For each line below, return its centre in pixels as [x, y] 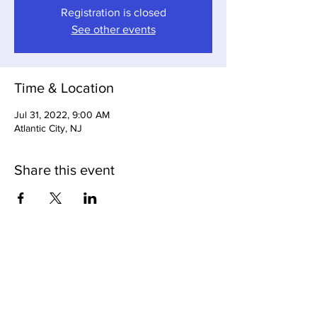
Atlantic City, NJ [48, 128]
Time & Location [64, 88]
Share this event [64, 170]
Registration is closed [113, 12]
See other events [113, 29]
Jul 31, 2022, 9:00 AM [62, 115]
